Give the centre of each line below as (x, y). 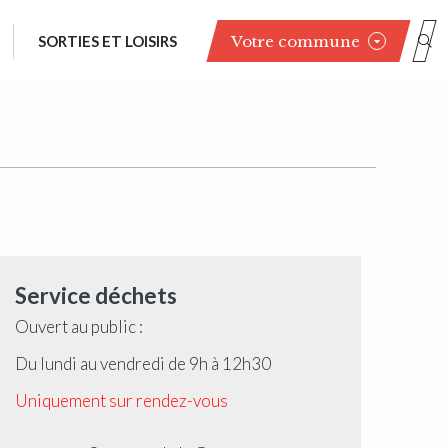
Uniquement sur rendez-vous (121, 400)
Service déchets (96, 295)
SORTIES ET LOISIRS (107, 41)
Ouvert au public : (79, 326)
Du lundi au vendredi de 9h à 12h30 (143, 363)
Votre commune (295, 41)
